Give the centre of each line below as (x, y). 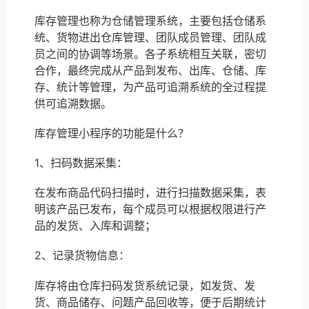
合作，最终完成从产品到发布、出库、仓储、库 (150, 70)
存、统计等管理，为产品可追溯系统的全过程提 (150, 87)
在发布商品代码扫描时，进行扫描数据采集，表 (150, 193)
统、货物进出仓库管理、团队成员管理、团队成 (150, 37)
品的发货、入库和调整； (95, 226)
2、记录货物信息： (82, 256)
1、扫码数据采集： (81, 162)
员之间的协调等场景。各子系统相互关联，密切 (150, 53)
